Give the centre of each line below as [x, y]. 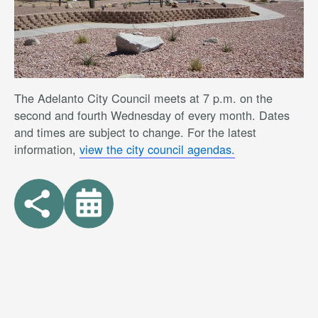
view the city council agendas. [157, 149]
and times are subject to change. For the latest [135, 132]
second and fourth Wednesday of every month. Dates [152, 115]
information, [47, 149]
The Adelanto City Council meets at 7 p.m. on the [143, 98]
